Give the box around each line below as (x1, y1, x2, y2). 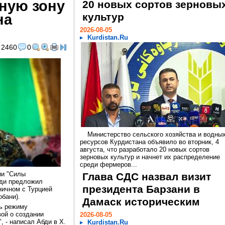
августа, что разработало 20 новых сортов (80, 146, 209, 153)
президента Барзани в (82, 183, 200, 195)
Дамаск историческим (82, 196, 200, 208)
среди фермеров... (80, 161, 137, 168)
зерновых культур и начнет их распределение (80, 153, 220, 161)
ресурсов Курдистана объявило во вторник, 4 (80, 138, 219, 146)
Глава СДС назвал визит (82, 171, 211, 183)
